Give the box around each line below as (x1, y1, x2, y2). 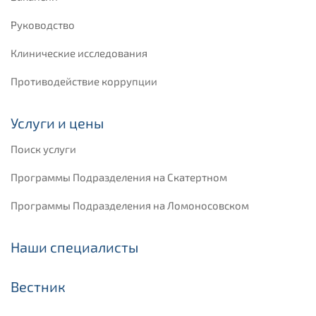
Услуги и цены (11, 114, 104, 132)
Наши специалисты (11, 238, 138, 256)
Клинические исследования (11, 47, 147, 60)
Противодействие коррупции (11, 75, 157, 88)
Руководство (11, 18, 75, 32)
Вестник (11, 278, 66, 296)
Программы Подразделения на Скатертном (11, 171, 227, 184)
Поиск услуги (11, 142, 76, 156)
